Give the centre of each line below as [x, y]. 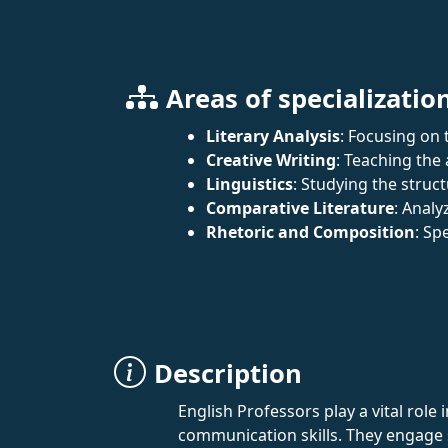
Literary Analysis [273, 136]
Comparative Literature [300, 208]
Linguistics [249, 184]
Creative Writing [271, 160]
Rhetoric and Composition [310, 232]
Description [228, 373]
